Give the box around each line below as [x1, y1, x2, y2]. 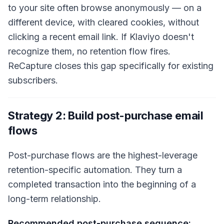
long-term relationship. [8, 193, 101, 204]
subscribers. [8, 75, 58, 86]
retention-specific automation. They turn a [8, 164, 182, 175]
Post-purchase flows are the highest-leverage [8, 150, 197, 161]
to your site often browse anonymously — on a [8, 2, 201, 13]
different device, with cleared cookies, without [8, 17, 199, 28]
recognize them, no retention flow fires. [8, 46, 170, 57]
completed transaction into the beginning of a [8, 179, 196, 190]
